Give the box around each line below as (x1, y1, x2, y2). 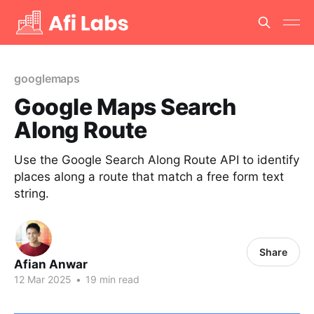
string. (14, 186, 49, 200)
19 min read (83, 273, 139, 285)
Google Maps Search (14, 93, 236, 121)
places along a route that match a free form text (14, 170, 284, 184)
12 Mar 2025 (14, 273, 71, 285)
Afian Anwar (14, 257, 88, 271)
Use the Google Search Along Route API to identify (14, 153, 299, 167)
